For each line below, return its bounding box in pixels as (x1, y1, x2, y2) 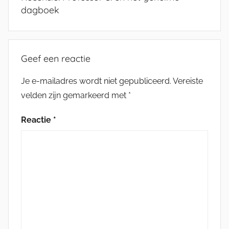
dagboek (21, 4, 59, 16)
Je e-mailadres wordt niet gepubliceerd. (21, 76, 171, 86)
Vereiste (173, 76, 203, 86)
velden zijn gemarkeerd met (21, 90, 128, 100)
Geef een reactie (21, 52, 90, 64)
